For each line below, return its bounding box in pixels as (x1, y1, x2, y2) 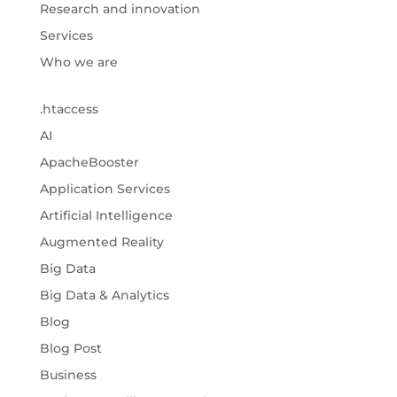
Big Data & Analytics (39, 287, 169, 304)
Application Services (39, 181, 170, 198)
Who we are (39, 54, 118, 71)
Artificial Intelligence (39, 207, 173, 224)
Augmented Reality (39, 234, 164, 251)
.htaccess (39, 101, 98, 118)
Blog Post (39, 340, 102, 357)
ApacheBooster (39, 154, 139, 171)
